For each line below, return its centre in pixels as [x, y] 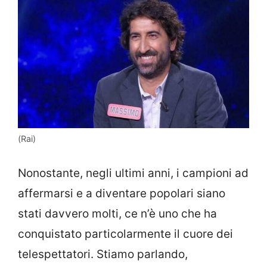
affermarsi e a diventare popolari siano [122, 193]
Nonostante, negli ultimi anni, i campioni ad [133, 173]
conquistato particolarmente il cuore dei [125, 234]
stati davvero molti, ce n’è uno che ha [117, 213]
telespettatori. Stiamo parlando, [103, 254]
